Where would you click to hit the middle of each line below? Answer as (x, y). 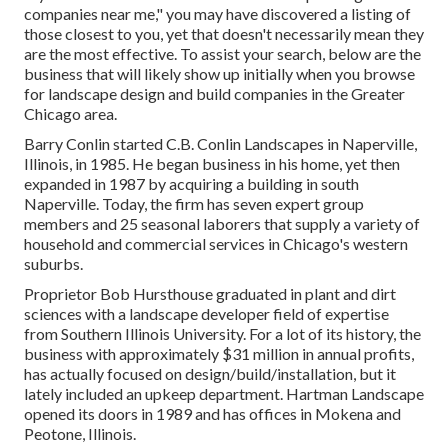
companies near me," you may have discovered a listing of (217, 14)
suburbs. (53, 264)
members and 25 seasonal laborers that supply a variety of (222, 224)
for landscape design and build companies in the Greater (214, 94)
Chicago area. (70, 114)
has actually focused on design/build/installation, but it (210, 374)
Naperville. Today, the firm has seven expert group (194, 204)
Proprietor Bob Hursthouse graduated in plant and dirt (210, 294)
